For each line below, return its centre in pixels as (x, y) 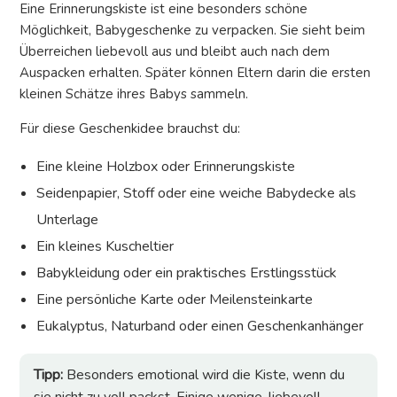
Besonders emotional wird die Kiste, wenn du (204, 375)
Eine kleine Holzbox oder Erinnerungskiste (166, 167)
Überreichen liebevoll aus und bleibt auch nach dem (175, 52)
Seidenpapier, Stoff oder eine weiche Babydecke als (197, 194)
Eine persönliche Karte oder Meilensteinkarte (175, 300)
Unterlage (68, 220)
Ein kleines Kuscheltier (105, 247)
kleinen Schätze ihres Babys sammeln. (134, 94)
